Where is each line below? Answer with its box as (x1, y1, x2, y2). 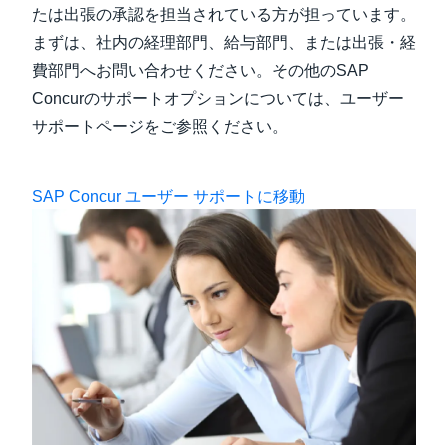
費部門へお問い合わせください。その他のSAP (32, 61, 369, 79)
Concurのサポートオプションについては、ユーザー (32, 89, 404, 107)
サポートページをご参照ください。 (32, 117, 288, 135)
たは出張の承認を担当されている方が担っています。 (32, 5, 416, 23)
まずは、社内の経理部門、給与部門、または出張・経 (32, 33, 416, 51)
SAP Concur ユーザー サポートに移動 (32, 187, 305, 205)
